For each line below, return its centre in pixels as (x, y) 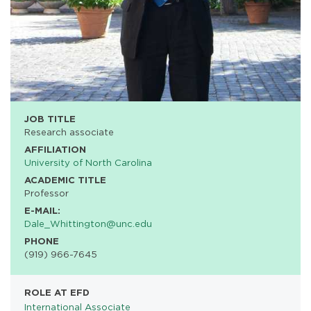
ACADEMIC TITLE (65, 180)
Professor (47, 193)
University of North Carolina (88, 162)
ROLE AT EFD (57, 292)
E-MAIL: (42, 210)
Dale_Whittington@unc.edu (88, 224)
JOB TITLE (50, 119)
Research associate (69, 132)
